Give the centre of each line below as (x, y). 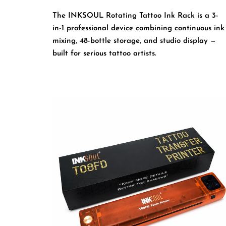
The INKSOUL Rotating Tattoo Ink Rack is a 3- (136, 16)
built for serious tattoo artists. (105, 54)
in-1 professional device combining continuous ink (139, 29)
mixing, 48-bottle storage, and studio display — (134, 41)
